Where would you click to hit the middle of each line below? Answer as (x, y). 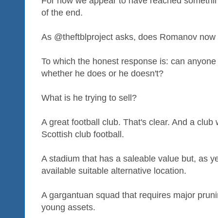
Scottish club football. (83, 134)
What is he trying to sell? (89, 98)
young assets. (68, 207)
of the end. (62, 12)
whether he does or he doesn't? (102, 73)
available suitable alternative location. (114, 171)
